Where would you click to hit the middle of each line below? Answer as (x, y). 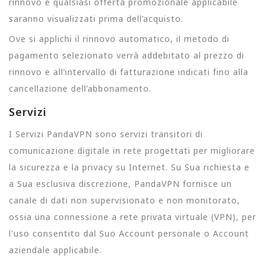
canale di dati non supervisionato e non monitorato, (125, 200)
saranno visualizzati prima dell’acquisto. (96, 19)
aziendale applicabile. (55, 250)
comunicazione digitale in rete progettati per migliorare (132, 150)
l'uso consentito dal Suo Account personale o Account (129, 233)
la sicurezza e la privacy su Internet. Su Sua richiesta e (129, 167)
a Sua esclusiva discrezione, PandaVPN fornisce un (120, 183)
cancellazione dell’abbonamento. (80, 89)
